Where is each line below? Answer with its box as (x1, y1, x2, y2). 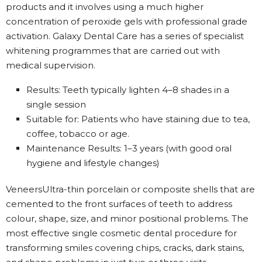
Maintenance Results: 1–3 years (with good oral (26, 142, 232, 154)
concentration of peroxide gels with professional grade (6, 15, 247, 27)
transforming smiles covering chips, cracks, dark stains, (6, 242, 244, 253)
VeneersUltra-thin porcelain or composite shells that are (6, 183, 255, 195)
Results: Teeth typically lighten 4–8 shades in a (26, 84, 229, 95)
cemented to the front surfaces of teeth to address (6, 198, 232, 209)
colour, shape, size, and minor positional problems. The (6, 212, 249, 224)
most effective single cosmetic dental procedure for (6, 227, 237, 239)
